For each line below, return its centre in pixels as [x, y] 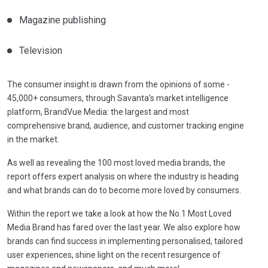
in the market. [33, 139]
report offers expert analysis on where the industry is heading [123, 176]
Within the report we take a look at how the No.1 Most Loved [119, 213]
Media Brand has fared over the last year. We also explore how [124, 227]
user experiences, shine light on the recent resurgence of [114, 255]
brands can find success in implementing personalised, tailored [125, 241]
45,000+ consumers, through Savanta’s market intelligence [118, 98]
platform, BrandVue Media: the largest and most [98, 112]
